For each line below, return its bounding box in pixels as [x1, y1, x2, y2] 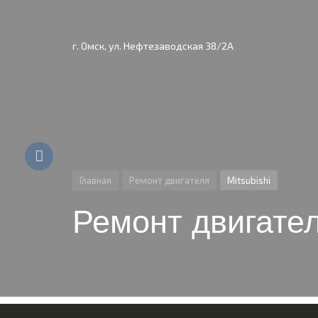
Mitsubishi [227, 175, 270, 186]
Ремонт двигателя [129, 175, 209, 186]
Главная [79, 175, 111, 186]
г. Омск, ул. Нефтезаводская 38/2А [72, 40, 234, 52]
